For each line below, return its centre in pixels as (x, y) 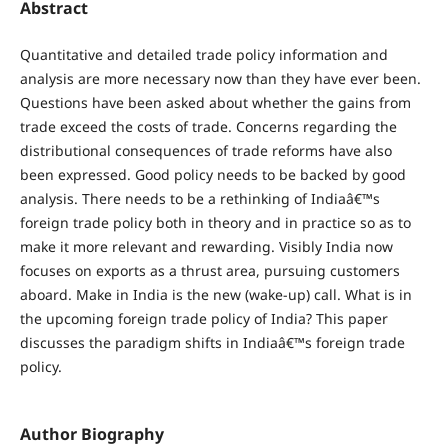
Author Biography (91, 433)
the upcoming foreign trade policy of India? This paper (203, 318)
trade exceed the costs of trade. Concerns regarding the (208, 126)
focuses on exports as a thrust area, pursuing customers (209, 270)
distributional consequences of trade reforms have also (205, 150)
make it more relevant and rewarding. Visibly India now (206, 246)
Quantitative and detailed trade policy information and (203, 54)
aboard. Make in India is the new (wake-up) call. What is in (215, 294)
